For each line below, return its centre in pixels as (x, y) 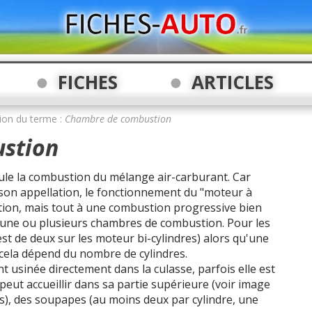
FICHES (88, 82)
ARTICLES (233, 82)
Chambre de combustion (118, 119)
